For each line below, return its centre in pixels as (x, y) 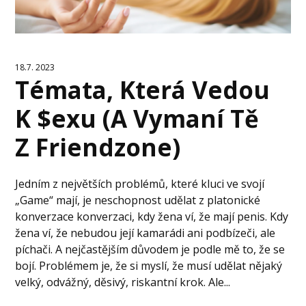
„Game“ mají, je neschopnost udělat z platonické (138, 200)
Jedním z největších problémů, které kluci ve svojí (140, 184)
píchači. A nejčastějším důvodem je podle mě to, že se (150, 250)
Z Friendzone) (98, 148)
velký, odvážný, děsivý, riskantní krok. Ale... (123, 282)
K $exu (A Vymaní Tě (137, 119)
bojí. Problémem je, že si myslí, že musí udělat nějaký (149, 266)
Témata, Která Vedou (143, 90)
